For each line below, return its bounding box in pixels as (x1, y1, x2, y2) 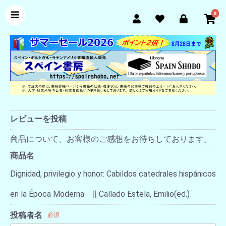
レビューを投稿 (10, 114, 67, 124)
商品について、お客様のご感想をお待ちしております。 (10, 134, 212, 144)
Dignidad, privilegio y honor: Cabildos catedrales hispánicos (10, 169, 216, 179)
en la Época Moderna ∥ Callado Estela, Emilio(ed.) (10, 189, 190, 199)
